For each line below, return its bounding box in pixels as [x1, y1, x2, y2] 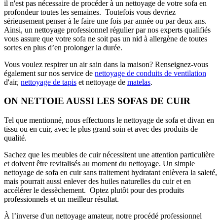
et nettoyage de [76, 77, 127, 86]
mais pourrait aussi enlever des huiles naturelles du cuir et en [4, 177, 191, 186]
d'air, [4, 77, 21, 86]
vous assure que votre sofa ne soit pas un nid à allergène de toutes [4, 34, 207, 43]
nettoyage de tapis [21, 77, 76, 86]
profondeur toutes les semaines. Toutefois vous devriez [4, 7, 176, 16]
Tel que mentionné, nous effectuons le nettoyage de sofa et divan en [4, 116, 214, 125]
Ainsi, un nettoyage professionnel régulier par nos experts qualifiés [4, 25, 211, 34]
